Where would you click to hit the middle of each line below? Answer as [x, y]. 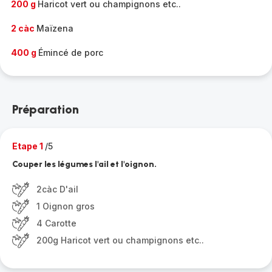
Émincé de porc [71, 53]
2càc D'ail [57, 189]
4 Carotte [56, 223]
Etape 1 [29, 146]
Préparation [46, 109]
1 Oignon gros [66, 206]
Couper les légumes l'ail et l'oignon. [84, 164]
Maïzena [55, 28]
